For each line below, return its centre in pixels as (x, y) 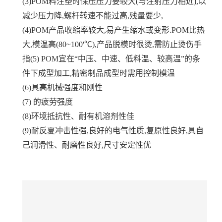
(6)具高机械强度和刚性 (62, 87)
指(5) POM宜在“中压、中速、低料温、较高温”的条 (111, 58)
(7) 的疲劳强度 (48, 102)
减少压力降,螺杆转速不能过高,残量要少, (93, 15)
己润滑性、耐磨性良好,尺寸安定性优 (87, 145)
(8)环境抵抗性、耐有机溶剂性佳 (78, 116)
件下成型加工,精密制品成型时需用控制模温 (99, 73)
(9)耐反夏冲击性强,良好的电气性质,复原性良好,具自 (113, 130)
